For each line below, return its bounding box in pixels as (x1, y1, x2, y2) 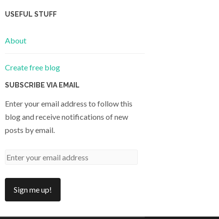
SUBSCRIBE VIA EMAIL (5, 81, 80, 89)
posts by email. (5, 125, 55, 134)
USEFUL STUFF (5, 10, 57, 19)
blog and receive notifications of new (5, 111, 128, 121)
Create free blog (5, 62, 60, 72)
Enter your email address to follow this (5, 98, 132, 108)
